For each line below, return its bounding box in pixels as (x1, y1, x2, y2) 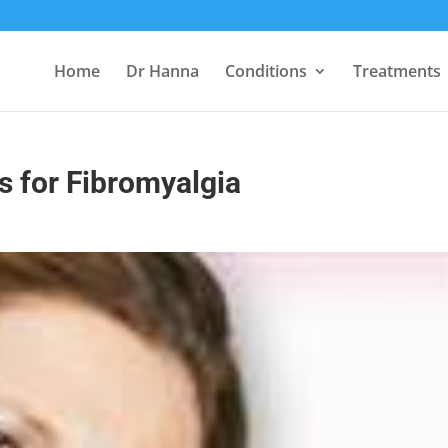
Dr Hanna (126, 60, 199, 82)
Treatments (353, 60, 441, 82)
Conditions (225, 60, 307, 82)
